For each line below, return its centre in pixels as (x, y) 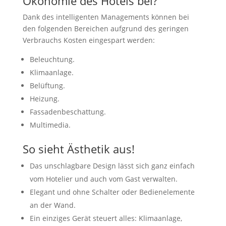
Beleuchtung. (52, 59)
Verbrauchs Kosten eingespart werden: (89, 40)
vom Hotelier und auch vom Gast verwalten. (103, 179)
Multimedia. (50, 125)
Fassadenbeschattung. (68, 111)
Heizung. (44, 98)
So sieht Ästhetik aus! (78, 149)
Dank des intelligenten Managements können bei (106, 17)
